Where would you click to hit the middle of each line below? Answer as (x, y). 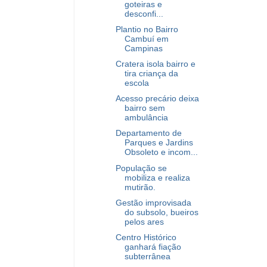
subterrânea (147, 256)
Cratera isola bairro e (155, 64)
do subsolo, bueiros (161, 212)
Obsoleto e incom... (161, 153)
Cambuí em (146, 39)
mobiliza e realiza (157, 178)
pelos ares (144, 222)
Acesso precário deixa (157, 99)
